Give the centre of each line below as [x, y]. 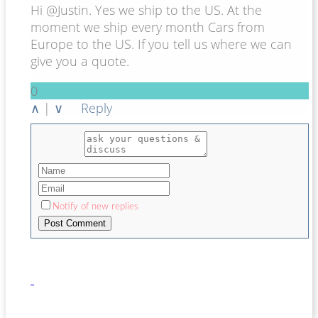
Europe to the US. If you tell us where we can [161, 44]
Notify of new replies [95, 207]
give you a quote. [80, 61]
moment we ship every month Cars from [148, 27]
